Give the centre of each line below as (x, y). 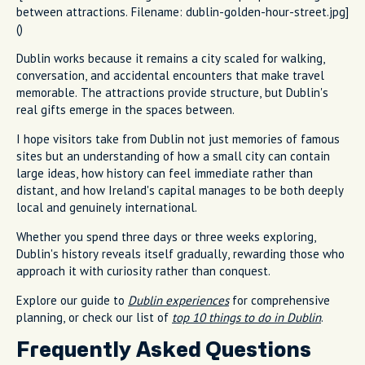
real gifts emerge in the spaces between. (125, 109)
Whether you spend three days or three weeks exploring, (166, 236)
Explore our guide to (72, 300)
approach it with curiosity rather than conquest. (143, 270)
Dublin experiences (178, 300)
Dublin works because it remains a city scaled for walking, (171, 58)
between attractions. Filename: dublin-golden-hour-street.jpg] (182, 11)
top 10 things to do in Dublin (246, 317)
